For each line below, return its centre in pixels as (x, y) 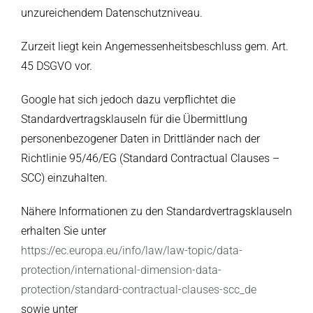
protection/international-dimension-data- (121, 270)
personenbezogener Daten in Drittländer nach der (140, 139)
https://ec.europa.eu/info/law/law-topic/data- (131, 251)
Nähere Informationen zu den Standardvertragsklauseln (156, 212)
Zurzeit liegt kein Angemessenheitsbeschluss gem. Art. (154, 47)
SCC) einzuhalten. (64, 178)
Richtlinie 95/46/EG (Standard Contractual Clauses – (150, 159)
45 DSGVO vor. (56, 66)
